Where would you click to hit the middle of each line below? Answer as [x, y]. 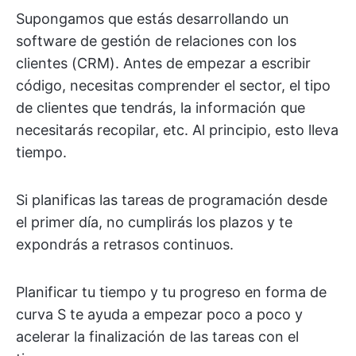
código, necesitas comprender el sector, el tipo [173, 85]
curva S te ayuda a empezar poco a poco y [159, 314]
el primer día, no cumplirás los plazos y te [154, 222]
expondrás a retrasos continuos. [125, 244]
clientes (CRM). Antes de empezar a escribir [163, 63]
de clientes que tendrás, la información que [161, 107]
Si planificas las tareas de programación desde [172, 199]
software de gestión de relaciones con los [156, 41]
